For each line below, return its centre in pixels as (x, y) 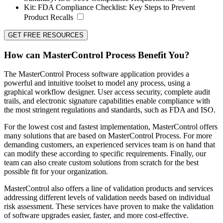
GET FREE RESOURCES (46, 35)
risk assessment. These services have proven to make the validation (109, 207)
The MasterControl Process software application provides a (97, 74)
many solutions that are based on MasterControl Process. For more (108, 136)
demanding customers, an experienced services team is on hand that (110, 145)
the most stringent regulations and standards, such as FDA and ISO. (110, 110)
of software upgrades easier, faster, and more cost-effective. (96, 216)
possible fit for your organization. (56, 172)
